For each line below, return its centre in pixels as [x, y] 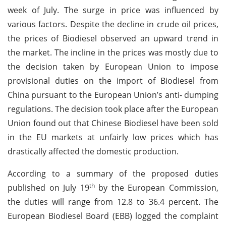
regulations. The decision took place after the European [113, 109]
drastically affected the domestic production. [93, 151]
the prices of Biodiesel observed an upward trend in [113, 38]
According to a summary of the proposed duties [113, 173]
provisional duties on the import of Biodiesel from [113, 80]
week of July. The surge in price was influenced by [113, 10]
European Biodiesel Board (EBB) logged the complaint [113, 216]
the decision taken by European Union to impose [113, 66]
